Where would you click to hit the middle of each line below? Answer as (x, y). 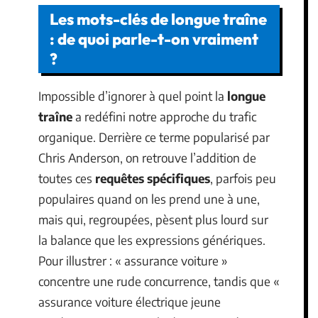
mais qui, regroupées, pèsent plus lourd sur (153, 219)
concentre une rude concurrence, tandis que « (159, 281)
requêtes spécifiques (153, 178)
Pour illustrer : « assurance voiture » (133, 261)
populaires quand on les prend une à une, (149, 199)
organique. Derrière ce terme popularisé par (154, 137)
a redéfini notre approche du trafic (164, 116)
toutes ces (67, 178)
